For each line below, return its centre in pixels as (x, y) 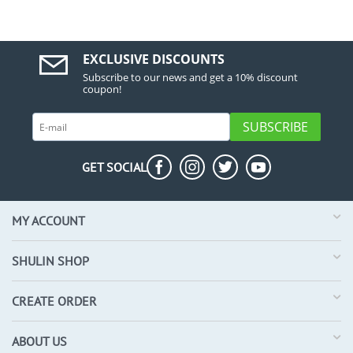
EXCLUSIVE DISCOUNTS (154, 59)
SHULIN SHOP (50, 261)
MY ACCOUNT (48, 221)
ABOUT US (39, 341)
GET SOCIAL (114, 167)
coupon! (102, 89)
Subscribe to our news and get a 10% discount (191, 77)
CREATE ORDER (54, 301)
